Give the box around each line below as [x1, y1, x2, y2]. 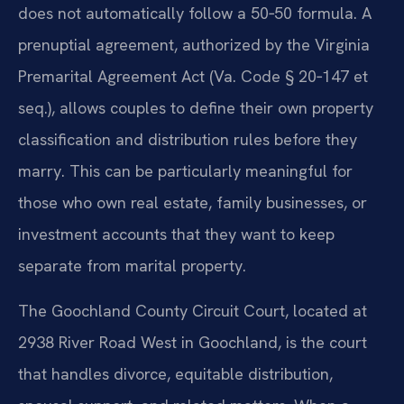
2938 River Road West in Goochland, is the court [18, 331, 367, 353]
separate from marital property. [18, 255, 246, 277]
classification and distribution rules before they [18, 129, 357, 151]
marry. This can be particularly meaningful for [18, 161, 353, 182]
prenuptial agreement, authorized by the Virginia [18, 34, 370, 56]
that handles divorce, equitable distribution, [18, 363, 333, 384]
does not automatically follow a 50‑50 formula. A [18, 3, 372, 24]
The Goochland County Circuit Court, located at [18, 299, 367, 321]
